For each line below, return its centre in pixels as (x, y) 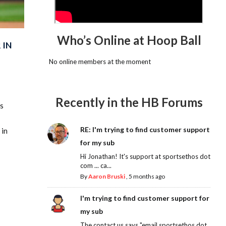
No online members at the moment (99, 61)
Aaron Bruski (106, 177)
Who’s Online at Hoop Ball (129, 40)
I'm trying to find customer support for (145, 198)
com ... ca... (96, 166)
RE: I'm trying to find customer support (145, 130)
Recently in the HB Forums (129, 102)
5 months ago (147, 177)
